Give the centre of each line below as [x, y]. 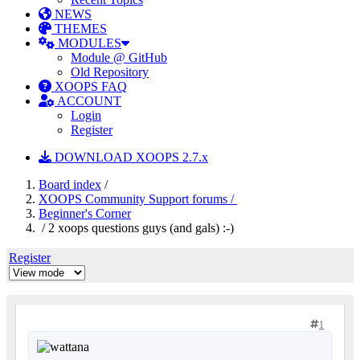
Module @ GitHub [119, 57]
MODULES [88, 43]
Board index [70, 184]
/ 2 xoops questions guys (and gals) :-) [136, 228]
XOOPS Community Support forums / [138, 199]
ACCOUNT [88, 101]
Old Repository [110, 72]
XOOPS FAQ [89, 86]
